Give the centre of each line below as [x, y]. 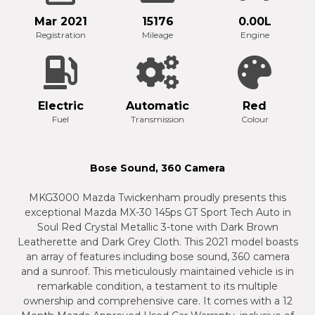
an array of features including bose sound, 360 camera [157, 256]
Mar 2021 [60, 21]
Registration [60, 34]
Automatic [157, 105]
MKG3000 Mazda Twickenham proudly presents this [157, 197]
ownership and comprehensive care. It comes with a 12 [157, 301]
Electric [60, 105]
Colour [255, 119]
